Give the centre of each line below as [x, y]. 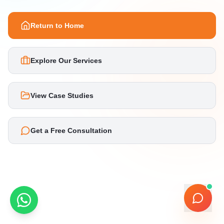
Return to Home [57, 25]
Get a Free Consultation [71, 130]
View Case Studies [62, 95]
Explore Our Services [66, 60]
